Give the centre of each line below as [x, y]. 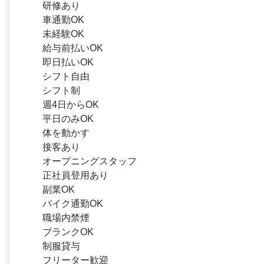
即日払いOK [68, 62]
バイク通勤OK [73, 203]
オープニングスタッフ [90, 161]
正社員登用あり [75, 175]
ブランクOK [68, 232]
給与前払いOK [73, 48]
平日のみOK [68, 118]
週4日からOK [71, 104]
